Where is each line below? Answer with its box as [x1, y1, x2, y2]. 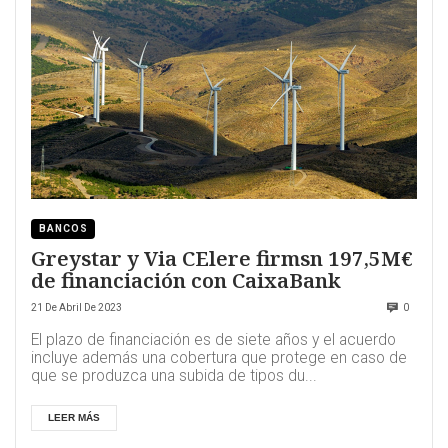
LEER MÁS [48, 412, 100, 424]
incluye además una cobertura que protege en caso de [31, 349, 407, 368]
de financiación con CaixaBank [31, 266, 341, 295]
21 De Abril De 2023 [31, 302, 122, 314]
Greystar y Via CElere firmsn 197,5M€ [31, 244, 413, 273]
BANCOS [39, 222, 88, 234]
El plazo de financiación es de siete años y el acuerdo [31, 331, 396, 350]
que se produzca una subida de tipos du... [31, 367, 317, 386]
